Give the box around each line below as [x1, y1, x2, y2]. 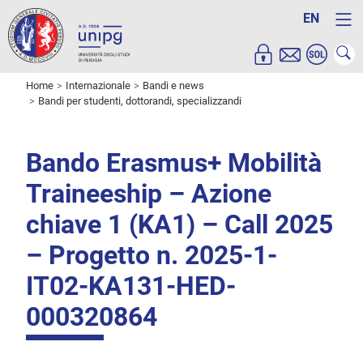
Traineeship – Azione [26, 178, 271, 210]
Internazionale [66, 79, 130, 92]
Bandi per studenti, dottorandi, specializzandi [38, 95, 241, 108]
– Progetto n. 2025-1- [26, 240, 277, 271]
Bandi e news [143, 79, 204, 92]
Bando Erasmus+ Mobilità [26, 147, 322, 179]
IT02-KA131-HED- [26, 271, 236, 302]
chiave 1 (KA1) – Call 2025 [26, 209, 333, 241]
